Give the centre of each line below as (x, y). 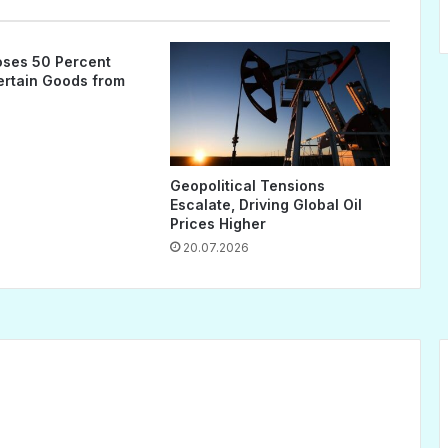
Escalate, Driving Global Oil (265, 205)
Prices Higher (217, 224)
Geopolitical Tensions (247, 186)
